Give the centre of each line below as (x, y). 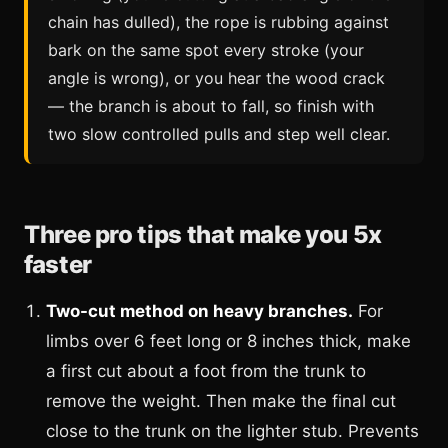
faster (58, 264)
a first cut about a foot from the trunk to (206, 370)
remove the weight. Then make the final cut (221, 400)
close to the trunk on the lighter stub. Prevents (232, 430)
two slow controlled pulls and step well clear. (219, 133)
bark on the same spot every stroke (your (206, 49)
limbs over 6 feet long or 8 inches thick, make (228, 340)
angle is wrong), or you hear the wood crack (216, 77)
